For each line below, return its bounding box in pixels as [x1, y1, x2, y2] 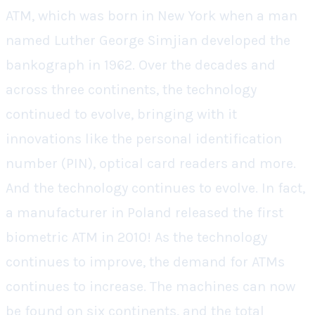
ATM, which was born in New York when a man [6, 8, 297, 24]
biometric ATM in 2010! [6, 229, 151, 245]
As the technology [155, 229, 267, 245]
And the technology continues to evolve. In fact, [6, 180, 305, 196]
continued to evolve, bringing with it [6, 106, 237, 122]
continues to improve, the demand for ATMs [6, 254, 285, 270]
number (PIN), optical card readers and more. [6, 155, 296, 172]
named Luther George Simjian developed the [6, 32, 290, 49]
